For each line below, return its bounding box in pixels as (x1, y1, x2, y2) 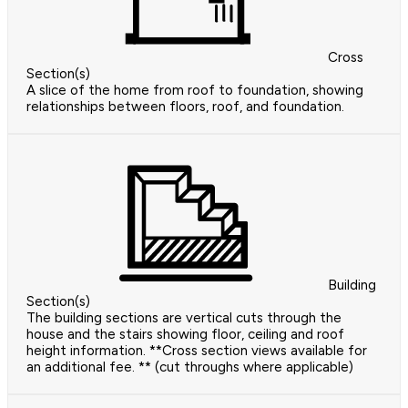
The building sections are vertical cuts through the (26, 310, 342, 327)
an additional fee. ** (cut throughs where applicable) (26, 359, 353, 376)
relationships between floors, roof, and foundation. (26, 98, 344, 116)
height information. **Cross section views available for (26, 342, 367, 360)
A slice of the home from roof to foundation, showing (26, 82, 363, 99)
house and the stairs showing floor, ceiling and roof (26, 326, 344, 343)
